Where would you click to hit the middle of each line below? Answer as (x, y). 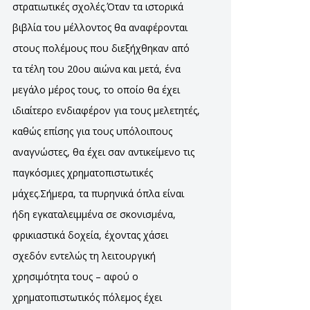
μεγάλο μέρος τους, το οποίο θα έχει (96, 90)
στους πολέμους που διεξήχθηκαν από (101, 48)
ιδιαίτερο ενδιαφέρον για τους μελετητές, (106, 110)
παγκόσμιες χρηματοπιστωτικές (83, 173)
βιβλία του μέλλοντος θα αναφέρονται (100, 27)
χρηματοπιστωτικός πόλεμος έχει (87, 297)
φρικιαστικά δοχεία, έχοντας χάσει (90, 235)
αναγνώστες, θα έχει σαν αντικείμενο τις (103, 152)
